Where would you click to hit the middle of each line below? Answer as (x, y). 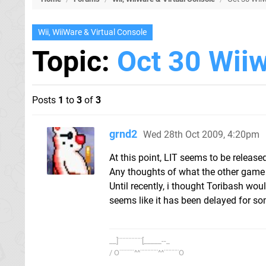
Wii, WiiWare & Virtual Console (92, 32)
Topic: (75, 61)
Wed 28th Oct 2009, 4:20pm (201, 134)
